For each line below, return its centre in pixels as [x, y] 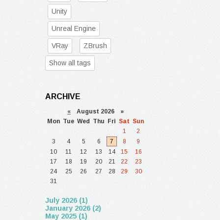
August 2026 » [97, 111]
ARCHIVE [63, 96]
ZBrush [95, 46]
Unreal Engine [74, 28]
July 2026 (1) [67, 200]
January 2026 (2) [73, 208]
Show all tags [70, 63]
